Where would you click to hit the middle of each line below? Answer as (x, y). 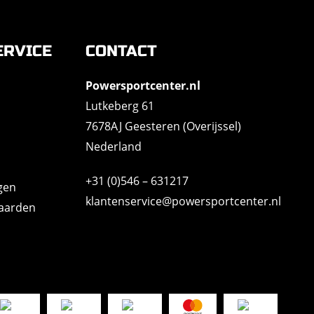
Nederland (113, 146)
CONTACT (121, 51)
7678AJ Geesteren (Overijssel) (163, 126)
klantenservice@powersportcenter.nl (183, 201)
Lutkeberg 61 (120, 106)
